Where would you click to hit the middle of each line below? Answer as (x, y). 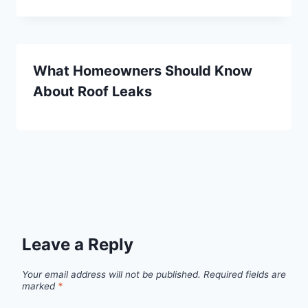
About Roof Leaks (92, 91)
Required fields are (245, 274)
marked (40, 286)
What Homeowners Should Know (143, 70)
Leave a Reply (78, 244)
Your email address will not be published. (111, 274)
